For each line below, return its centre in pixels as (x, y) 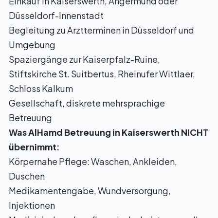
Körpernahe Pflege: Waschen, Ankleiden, (93, 161)
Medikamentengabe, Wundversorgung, (90, 191)
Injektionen (32, 205)
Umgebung (32, 45)
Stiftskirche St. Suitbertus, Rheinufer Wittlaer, (102, 74)
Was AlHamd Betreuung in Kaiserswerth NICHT (109, 132)
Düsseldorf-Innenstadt (56, 15)
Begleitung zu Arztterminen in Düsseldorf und (101, 30)
